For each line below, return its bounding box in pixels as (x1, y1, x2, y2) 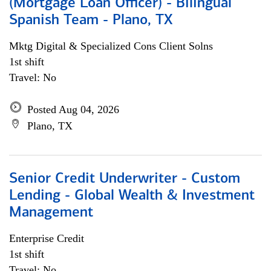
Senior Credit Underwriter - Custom (9, 172, 240, 186)
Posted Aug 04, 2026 (27, 103, 119, 116)
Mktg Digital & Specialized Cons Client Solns (9, 40, 213, 52)
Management (9, 206, 93, 220)
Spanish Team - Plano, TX (9, 13, 172, 28)
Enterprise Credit (9, 232, 84, 244)
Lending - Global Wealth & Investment (9, 189, 255, 203)
